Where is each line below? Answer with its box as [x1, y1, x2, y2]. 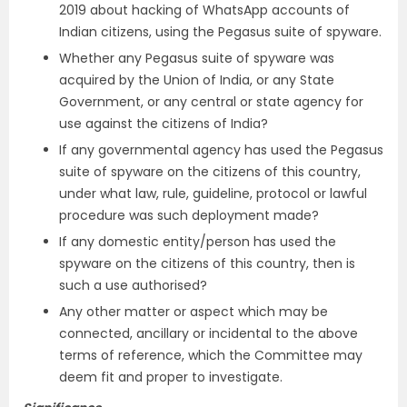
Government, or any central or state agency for [59, 93, 363, 111]
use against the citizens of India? [59, 114, 268, 133]
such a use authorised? [59, 276, 207, 294]
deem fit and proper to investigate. [59, 368, 283, 386]
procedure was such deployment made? [59, 206, 319, 224]
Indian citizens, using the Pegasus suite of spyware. [59, 23, 382, 41]
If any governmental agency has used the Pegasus [59, 141, 383, 159]
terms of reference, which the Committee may [59, 346, 362, 364]
